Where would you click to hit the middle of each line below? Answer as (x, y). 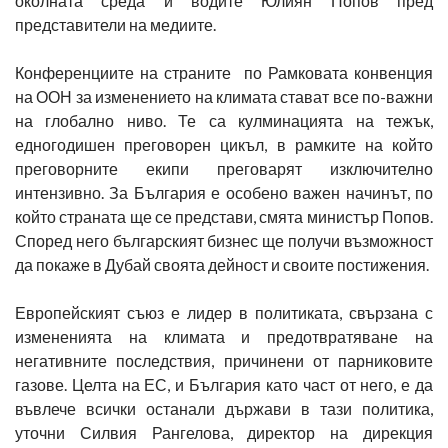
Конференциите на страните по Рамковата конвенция (224, 72)
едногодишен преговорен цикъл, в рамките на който (224, 144)
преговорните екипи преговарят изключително (224, 168)
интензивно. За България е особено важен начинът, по (224, 192)
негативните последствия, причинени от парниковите (224, 360)
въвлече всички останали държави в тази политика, (224, 408)
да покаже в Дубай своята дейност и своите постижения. (222, 264)
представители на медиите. (115, 24)
